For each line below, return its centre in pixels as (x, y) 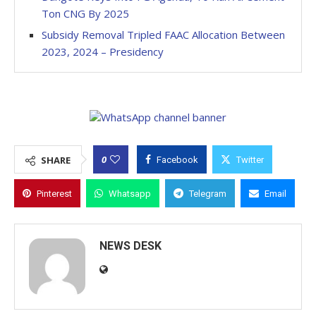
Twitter (250, 160)
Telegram (208, 194)
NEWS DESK (130, 246)
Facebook (177, 160)
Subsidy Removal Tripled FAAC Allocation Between (163, 35)
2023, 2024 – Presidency (104, 51)
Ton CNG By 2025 (85, 13)
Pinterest (54, 194)
